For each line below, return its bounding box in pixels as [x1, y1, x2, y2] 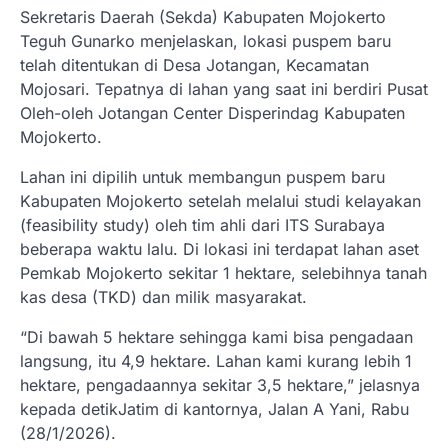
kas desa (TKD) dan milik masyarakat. [20, 287, 307, 308]
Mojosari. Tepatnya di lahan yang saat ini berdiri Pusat [20, 79, 428, 100]
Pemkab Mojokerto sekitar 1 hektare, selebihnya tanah [20, 263, 427, 284]
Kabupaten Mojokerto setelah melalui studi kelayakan [20, 191, 421, 212]
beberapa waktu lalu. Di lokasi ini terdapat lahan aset [20, 239, 419, 260]
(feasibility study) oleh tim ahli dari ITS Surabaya [20, 215, 385, 236]
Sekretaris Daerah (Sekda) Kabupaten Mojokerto [20, 7, 386, 28]
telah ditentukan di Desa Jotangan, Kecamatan [20, 55, 369, 76]
